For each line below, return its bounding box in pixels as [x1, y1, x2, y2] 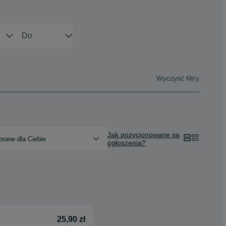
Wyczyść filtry [156, 74, 199, 82]
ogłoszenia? [107, 139, 146, 147]
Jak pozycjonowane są [107, 131, 180, 139]
